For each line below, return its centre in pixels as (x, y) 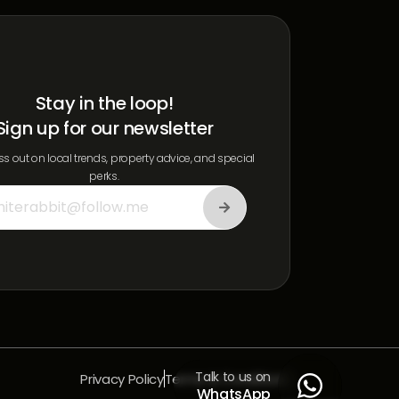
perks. (104, 175)
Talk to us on (233, 377)
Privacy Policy (122, 379)
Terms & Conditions (227, 379)
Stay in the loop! (104, 103)
